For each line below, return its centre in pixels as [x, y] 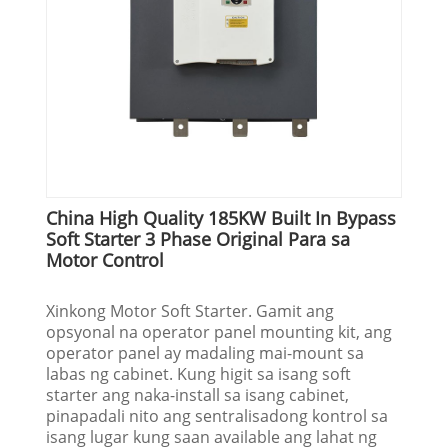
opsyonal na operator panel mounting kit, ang [219, 331]
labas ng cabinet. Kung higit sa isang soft [199, 373]
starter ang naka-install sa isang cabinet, [198, 394]
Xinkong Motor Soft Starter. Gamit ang [190, 310]
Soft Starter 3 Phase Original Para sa [198, 238]
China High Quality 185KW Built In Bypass [221, 217]
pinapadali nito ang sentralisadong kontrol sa [217, 415]
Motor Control [105, 259]
